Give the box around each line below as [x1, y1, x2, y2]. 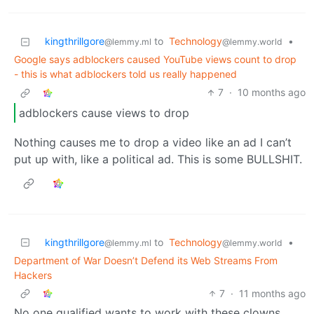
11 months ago [239, 287, 306, 299]
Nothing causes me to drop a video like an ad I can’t [14, 135, 292, 149]
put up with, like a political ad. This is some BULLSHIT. [14, 151, 302, 166]
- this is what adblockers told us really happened [14, 68, 237, 81]
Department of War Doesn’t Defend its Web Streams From [14, 254, 278, 266]
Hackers [14, 268, 52, 281]
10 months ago [238, 86, 306, 99]
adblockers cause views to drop [19, 105, 189, 120]
